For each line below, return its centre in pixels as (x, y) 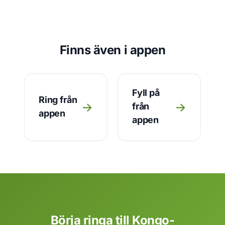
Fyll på (146, 93)
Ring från (58, 99)
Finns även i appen (113, 50)
